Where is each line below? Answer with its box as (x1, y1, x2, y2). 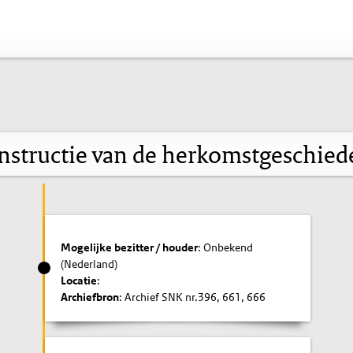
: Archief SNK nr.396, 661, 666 (119, 289, 266, 304)
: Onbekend (198, 240, 254, 255)
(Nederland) (61, 256, 118, 271)
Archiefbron (61, 289, 120, 304)
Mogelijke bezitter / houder (61, 240, 199, 255)
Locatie (61, 273, 98, 288)
